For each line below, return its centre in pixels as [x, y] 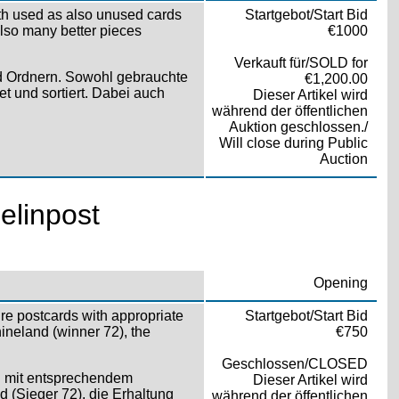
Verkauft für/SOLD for [301, 62]
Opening [340, 282]
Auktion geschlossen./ [298, 126]
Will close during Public [293, 142]
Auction [343, 159]
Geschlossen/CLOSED [294, 363]
